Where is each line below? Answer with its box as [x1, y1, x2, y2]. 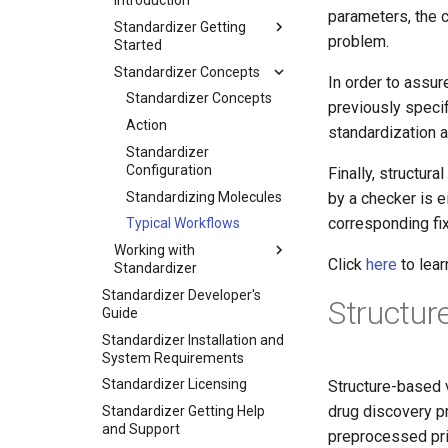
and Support [102, 421, 180, 437]
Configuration [126, 161, 212, 178]
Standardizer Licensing [102, 376, 247, 393]
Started [114, 36, 162, 53]
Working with [114, 242, 195, 258]
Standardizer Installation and [102, 331, 284, 348]
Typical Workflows [126, 215, 240, 232]
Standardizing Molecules [126, 188, 282, 205]
